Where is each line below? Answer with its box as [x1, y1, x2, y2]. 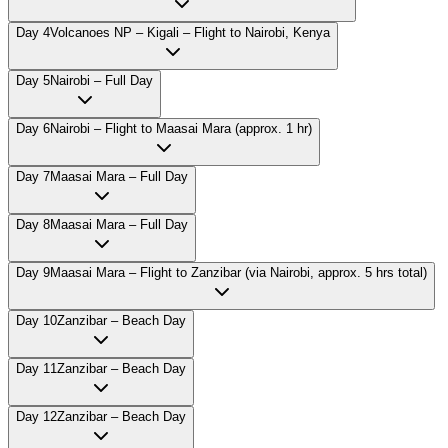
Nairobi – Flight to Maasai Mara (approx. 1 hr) [50, 121, 312, 137]
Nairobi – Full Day [50, 73, 153, 89]
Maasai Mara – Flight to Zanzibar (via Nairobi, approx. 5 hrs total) [50, 265, 427, 281]
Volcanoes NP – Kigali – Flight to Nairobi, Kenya [50, 25, 330, 41]
